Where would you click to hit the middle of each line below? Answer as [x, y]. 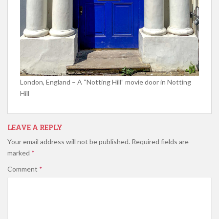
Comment [23, 169]
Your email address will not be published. [69, 141]
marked [19, 153]
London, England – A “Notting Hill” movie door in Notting [106, 82]
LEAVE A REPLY [35, 127]
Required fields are [160, 141]
